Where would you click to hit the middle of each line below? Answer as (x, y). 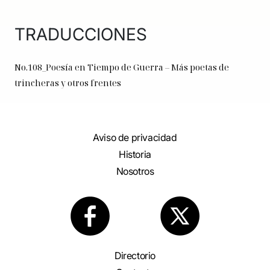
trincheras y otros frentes (68, 83)
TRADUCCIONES (81, 35)
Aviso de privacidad (135, 138)
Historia (135, 154)
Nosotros (135, 171)
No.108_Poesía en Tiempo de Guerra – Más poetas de (122, 67)
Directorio (135, 256)
